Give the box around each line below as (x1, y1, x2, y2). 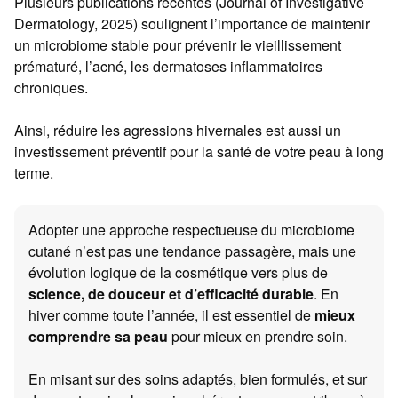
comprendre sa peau (28, 326, 168, 347)
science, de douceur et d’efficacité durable (28, 283, 314, 305)
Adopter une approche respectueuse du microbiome (28, 219, 354, 241)
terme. (14, 163, 53, 184)
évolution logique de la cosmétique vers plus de (28, 262, 328, 283)
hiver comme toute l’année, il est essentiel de (28, 305, 314, 326)
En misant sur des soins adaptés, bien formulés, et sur (28, 369, 367, 390)
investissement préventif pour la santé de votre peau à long (14, 141, 384, 163)
